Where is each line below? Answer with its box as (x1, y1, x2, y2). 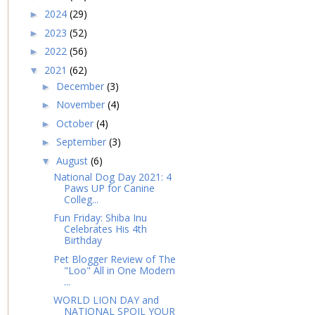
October (56, 116, 96, 130)
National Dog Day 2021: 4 (53, 169, 172, 184)
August (56, 153, 91, 167)
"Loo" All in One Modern (63, 263, 175, 277)
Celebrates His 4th (63, 222, 147, 236)
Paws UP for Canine (63, 181, 155, 195)
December (56, 79, 107, 93)
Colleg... (63, 192, 98, 206)
